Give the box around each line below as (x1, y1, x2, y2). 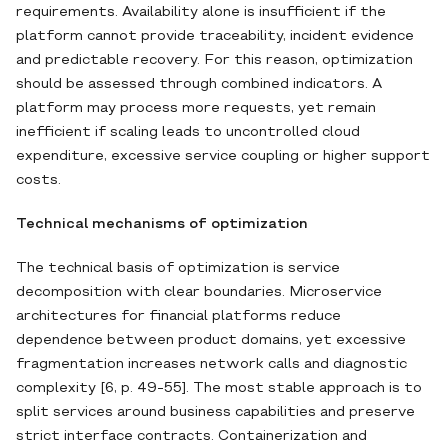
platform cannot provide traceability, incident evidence (16, 30, 414, 43)
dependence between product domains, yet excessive (16, 334, 406, 347)
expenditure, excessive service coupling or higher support (16, 150, 430, 163)
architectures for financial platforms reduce (16, 310, 341, 323)
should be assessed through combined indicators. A (16, 78, 382, 91)
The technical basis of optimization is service (16, 262, 340, 275)
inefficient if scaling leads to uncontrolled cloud (16, 126, 360, 139)
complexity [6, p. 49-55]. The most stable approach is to (16, 382, 422, 395)
